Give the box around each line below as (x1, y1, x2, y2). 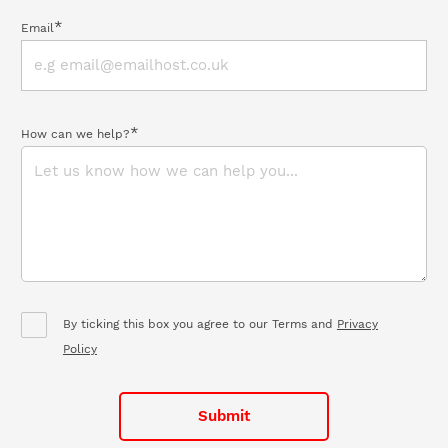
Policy (62, 342, 97, 357)
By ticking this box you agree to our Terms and (62, 317, 337, 332)
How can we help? (20, 127, 130, 142)
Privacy (336, 317, 378, 332)
